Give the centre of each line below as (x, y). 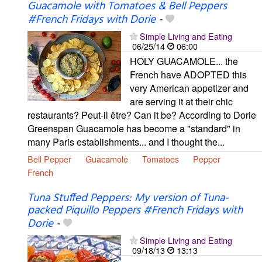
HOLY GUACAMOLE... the (184, 61)
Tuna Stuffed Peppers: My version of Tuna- (128, 198)
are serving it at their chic (181, 101)
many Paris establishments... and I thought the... (126, 142)
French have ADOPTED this (188, 74)
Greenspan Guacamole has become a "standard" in (134, 128)
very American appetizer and (189, 88)
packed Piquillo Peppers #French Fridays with (135, 210)
